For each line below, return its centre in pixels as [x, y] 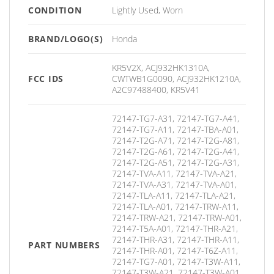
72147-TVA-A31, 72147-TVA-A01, [175, 185]
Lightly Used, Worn [148, 10]
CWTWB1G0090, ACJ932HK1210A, [177, 79]
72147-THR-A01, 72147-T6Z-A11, [175, 251]
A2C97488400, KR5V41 [156, 90]
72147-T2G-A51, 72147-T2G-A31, [176, 163]
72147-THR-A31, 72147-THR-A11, [176, 240]
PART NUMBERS [64, 245]
